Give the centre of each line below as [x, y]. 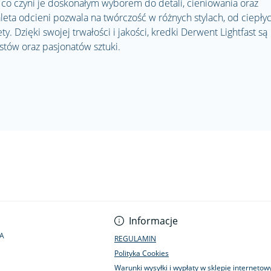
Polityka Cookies [142, 253]
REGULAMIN [135, 239]
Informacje [153, 221]
